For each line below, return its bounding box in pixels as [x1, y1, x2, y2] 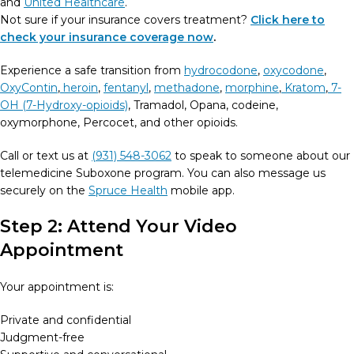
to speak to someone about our [171, 149, 350, 163]
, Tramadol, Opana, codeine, [128, 98, 278, 112]
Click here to [250, 13, 325, 27]
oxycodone [263, 63, 324, 77]
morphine [225, 81, 279, 95]
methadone [154, 81, 220, 95]
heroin [63, 81, 98, 95]
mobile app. [168, 183, 235, 198]
